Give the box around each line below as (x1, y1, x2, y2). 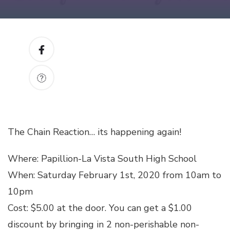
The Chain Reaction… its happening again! (8, 126, 181, 138)
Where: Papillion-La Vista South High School (8, 152, 197, 165)
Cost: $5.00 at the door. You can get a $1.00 (8, 202, 192, 214)
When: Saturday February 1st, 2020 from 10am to (8, 169, 221, 181)
